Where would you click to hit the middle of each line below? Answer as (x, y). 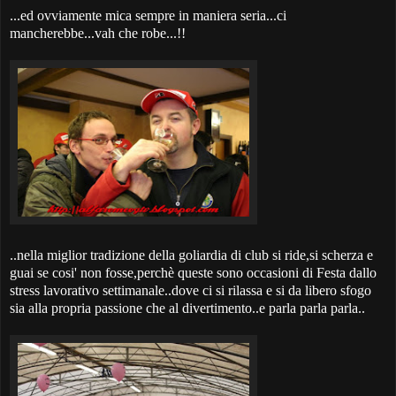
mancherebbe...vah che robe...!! (98, 34)
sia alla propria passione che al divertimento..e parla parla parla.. (187, 308)
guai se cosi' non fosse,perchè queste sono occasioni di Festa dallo (193, 273)
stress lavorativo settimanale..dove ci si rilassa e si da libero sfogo (190, 291)
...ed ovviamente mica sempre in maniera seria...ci (148, 16)
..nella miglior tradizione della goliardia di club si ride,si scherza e (191, 255)
